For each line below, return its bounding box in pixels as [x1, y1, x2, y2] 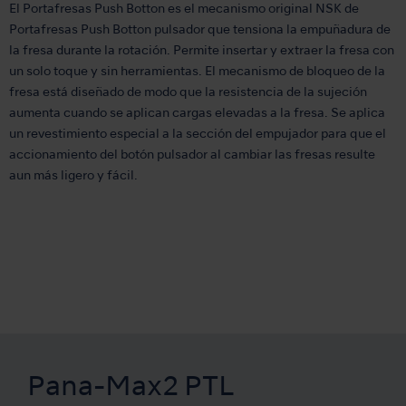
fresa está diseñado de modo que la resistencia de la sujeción [9, 87, 367, 100]
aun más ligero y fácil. [9, 170, 138, 183]
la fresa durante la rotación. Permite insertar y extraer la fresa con [9, 45, 394, 58]
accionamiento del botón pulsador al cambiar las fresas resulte [9, 150, 375, 162]
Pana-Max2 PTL [27, 374, 234, 402]
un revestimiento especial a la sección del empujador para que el [9, 129, 386, 141]
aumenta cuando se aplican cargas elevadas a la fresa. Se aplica [9, 108, 385, 121]
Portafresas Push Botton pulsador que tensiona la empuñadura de [9, 24, 391, 37]
